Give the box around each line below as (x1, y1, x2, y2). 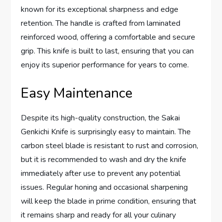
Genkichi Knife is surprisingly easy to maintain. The (21, 126, 191, 138)
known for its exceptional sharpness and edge (21, 4, 179, 15)
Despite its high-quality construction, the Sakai (21, 112, 180, 124)
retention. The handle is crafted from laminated (21, 18, 181, 29)
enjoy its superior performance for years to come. (21, 59, 189, 71)
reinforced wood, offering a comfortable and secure (21, 32, 196, 43)
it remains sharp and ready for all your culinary (21, 210, 176, 221)
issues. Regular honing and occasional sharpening (21, 182, 188, 193)
